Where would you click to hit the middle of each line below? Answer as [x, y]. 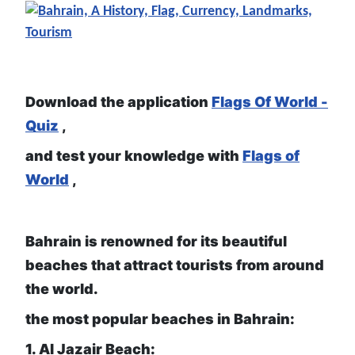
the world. [62, 289]
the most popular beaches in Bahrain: [160, 319]
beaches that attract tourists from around [175, 265]
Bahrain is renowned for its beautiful [156, 242]
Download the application [118, 102]
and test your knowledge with [134, 156]
